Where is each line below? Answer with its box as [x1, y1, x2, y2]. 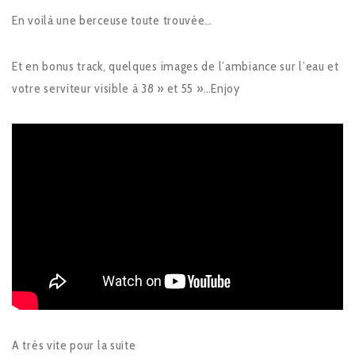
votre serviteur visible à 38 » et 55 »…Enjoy [12, 81, 240, 97]
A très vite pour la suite [12, 337, 136, 353]
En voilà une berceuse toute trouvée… [12, 13, 213, 29]
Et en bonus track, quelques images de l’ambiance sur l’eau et [12, 59, 339, 74]
